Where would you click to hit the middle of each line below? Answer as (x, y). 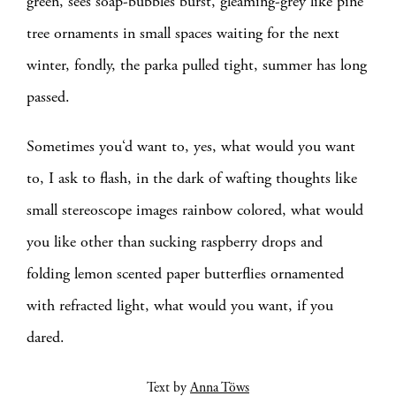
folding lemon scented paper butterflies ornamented (185, 274)
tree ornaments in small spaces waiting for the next (183, 33)
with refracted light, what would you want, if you (180, 305)
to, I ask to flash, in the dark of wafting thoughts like (192, 178)
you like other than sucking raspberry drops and (175, 242)
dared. (46, 337)
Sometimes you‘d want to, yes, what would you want (191, 146)
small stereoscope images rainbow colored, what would (195, 210)
